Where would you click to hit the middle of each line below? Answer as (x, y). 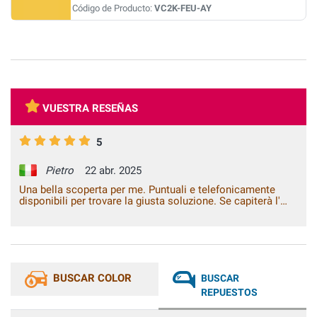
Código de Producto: (113, 8)
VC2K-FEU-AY (183, 8)
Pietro (61, 171)
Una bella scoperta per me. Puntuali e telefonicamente (147, 190)
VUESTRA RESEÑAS (91, 108)
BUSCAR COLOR (92, 278)
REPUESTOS (229, 293)
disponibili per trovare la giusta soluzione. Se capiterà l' (150, 201)
